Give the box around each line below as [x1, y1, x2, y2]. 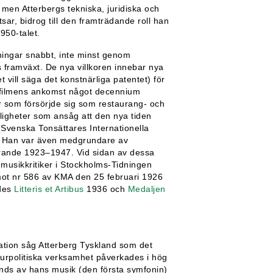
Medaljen [127, 183, 166, 194]
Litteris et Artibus [14, 183, 84, 194]
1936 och [83, 183, 128, 194]
